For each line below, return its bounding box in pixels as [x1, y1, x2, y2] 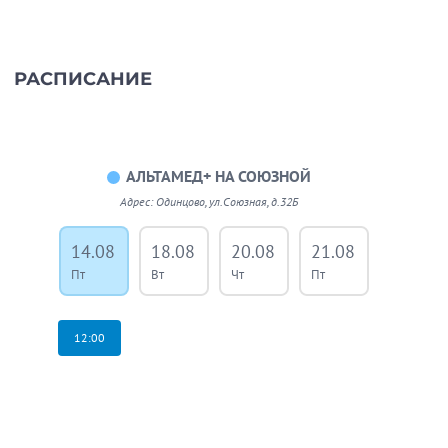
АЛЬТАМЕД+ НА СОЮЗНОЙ [125, 165, 311, 186]
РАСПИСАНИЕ [13, 67, 152, 90]
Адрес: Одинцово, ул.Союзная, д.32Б [119, 193, 298, 209]
